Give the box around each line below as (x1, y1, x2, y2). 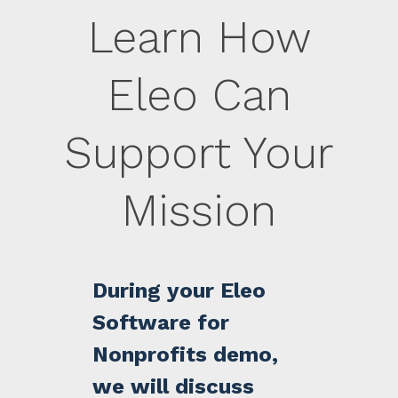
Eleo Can (107, 68, 291, 122)
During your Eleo (92, 278, 267, 304)
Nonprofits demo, (92, 342, 279, 368)
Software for (92, 310, 230, 336)
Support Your (64, 126, 334, 179)
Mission (122, 184, 276, 237)
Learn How (87, 11, 311, 64)
